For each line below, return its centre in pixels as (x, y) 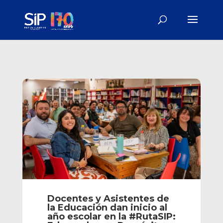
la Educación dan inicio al (107, 207)
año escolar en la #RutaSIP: (111, 216)
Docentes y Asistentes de (108, 198)
